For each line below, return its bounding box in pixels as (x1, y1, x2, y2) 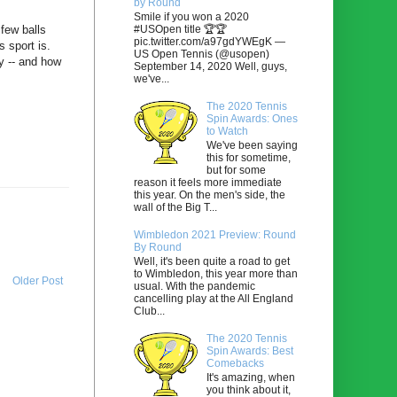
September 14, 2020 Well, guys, (134, 59, 287, 73)
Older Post (12, 274, 63, 287)
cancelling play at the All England (134, 292, 293, 306)
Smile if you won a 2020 (134, 10, 249, 23)
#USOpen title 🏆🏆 (134, 22, 227, 35)
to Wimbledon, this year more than (134, 268, 298, 281)
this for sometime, (206, 152, 291, 165)
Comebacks (206, 357, 264, 370)
